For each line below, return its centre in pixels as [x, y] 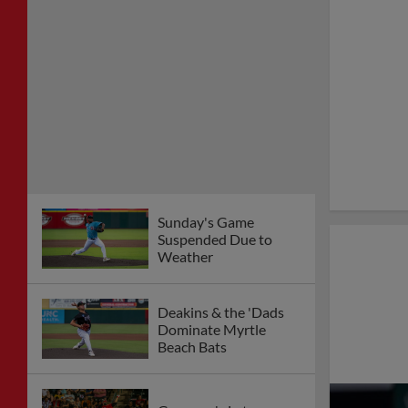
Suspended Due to [215, 239]
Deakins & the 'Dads [221, 311]
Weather [185, 256]
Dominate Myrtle [212, 329]
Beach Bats [192, 346]
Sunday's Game [206, 221]
